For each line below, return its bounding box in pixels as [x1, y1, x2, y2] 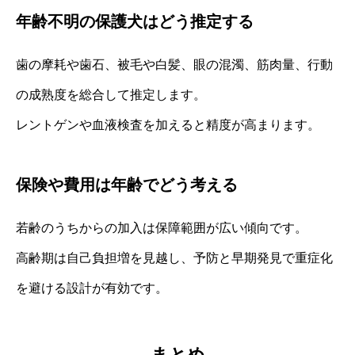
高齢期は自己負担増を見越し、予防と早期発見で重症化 [16, 250, 333, 265]
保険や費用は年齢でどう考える [16, 175, 238, 193]
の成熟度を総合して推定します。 [16, 87, 206, 101]
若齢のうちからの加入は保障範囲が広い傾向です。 [16, 220, 307, 235]
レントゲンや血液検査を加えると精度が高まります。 [16, 117, 320, 132]
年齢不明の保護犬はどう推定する [16, 12, 254, 30]
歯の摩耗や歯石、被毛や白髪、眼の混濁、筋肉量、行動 [16, 57, 333, 71]
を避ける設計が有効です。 [16, 281, 168, 295]
